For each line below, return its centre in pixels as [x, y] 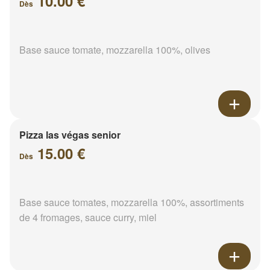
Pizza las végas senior [70, 135]
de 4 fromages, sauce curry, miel [88, 218]
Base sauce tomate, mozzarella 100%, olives [115, 50]
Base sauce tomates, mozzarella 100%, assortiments [132, 202]
